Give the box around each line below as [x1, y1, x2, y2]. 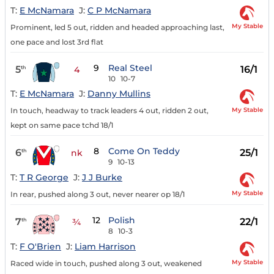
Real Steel [108, 62, 153, 73]
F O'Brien [20, 240, 61, 252]
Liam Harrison [75, 240, 136, 252]
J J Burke [82, 172, 122, 183]
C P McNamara [87, 4, 151, 16]
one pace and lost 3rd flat [10, 37, 103, 46]
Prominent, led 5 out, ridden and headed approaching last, [10, 22, 224, 32]
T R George [20, 172, 68, 183]
